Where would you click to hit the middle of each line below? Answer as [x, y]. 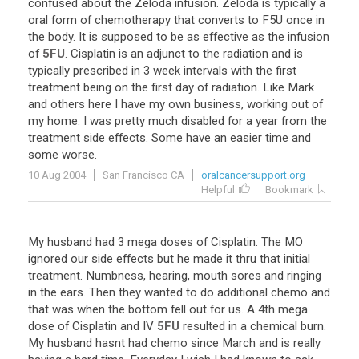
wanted [163, 292]
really [307, 343]
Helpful [218, 190]
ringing [304, 276]
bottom [148, 309]
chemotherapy [133, 20]
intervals [206, 71]
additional [242, 292]
